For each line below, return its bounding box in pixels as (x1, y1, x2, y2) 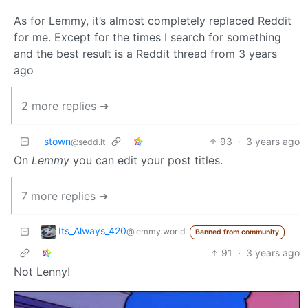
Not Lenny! (14, 264, 70, 278)
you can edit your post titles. (69, 153, 223, 167)
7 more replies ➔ (21, 188, 108, 203)
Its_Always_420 (58, 224, 126, 236)
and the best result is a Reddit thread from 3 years (14, 46, 277, 60)
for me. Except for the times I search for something (14, 30, 281, 44)
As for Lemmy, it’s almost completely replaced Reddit (14, 13, 291, 27)
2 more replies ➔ (21, 98, 109, 113)
